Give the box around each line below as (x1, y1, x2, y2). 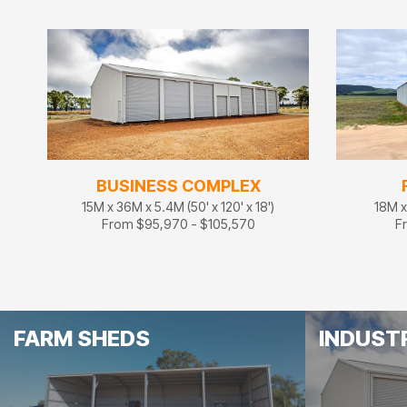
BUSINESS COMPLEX (95, 176, 261, 195)
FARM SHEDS (14, 325, 150, 352)
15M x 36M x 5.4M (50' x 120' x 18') (82, 199, 274, 214)
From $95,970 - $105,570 (101, 216, 255, 232)
